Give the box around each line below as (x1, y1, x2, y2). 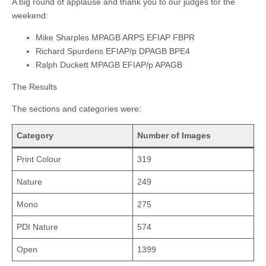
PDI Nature (17, 221, 58, 232)
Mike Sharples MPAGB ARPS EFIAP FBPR (36, 32, 195, 42)
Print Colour (17, 154, 61, 164)
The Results (12, 81, 57, 91)
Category (17, 130, 53, 140)
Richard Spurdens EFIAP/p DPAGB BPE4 (36, 46, 190, 56)
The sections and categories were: (12, 103, 141, 113)
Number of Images (137, 130, 211, 140)
